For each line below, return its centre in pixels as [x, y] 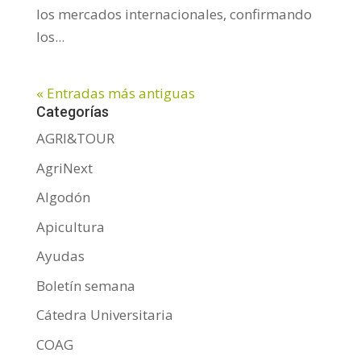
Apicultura [70, 226]
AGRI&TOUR [75, 139]
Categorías [72, 112]
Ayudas [60, 256]
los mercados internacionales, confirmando [174, 15]
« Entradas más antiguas [115, 93]
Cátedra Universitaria [104, 315]
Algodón [63, 197]
